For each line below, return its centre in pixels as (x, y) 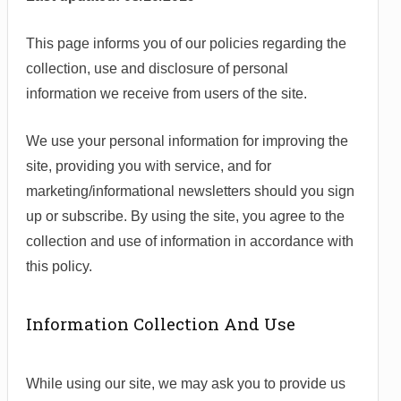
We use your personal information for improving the (187, 141)
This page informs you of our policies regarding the (186, 44)
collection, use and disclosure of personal (157, 69)
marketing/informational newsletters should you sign (190, 192)
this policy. (59, 267)
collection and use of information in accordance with (190, 242)
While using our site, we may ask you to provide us (186, 384)
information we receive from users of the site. (166, 94)
